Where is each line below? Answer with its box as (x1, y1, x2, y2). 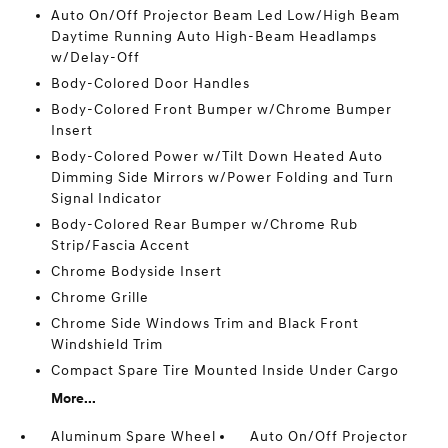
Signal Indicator (50, 190, 162, 208)
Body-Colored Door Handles (50, 75, 250, 93)
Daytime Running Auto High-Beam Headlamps (50, 28, 377, 46)
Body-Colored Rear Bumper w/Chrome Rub (50, 216, 358, 234)
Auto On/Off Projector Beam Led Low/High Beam (50, 7, 400, 25)
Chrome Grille (50, 289, 149, 307)
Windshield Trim (50, 336, 163, 354)
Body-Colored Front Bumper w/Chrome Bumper (50, 101, 392, 119)
